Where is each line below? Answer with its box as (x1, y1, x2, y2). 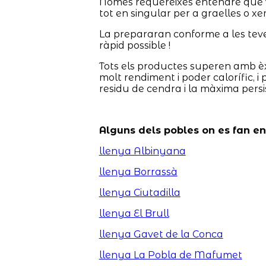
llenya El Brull (99, 207, 169, 219)
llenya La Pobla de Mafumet (99, 249, 242, 261)
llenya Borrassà (99, 166, 178, 178)
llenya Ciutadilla (99, 186, 180, 198)
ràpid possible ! (99, 39, 170, 51)
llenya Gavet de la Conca (99, 228, 223, 240)
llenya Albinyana (99, 145, 186, 157)
